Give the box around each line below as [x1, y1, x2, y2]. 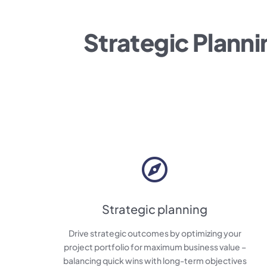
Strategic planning [102, 201, 208, 217]
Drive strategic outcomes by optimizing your [68, 228, 241, 239]
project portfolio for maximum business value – [63, 241, 246, 253]
